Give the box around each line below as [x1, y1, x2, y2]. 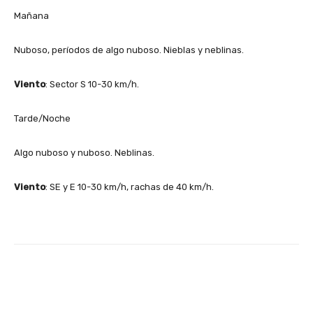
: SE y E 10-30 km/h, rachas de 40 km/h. [45, 181, 214, 192]
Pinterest [201, 273, 238, 284]
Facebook [48, 273, 86, 284]
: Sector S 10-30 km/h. [45, 78, 139, 89]
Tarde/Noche [14, 112, 71, 124]
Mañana [14, 10, 49, 21]
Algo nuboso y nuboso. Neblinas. [14, 147, 154, 158]
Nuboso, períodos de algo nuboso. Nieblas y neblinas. [14, 44, 244, 55]
